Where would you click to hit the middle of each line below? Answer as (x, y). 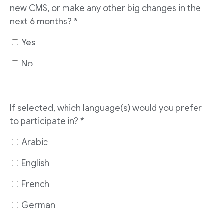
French (35, 184)
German (38, 205)
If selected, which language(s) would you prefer (106, 108)
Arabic (35, 142)
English (35, 163)
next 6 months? (41, 22)
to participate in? (44, 121)
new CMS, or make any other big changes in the (105, 8)
